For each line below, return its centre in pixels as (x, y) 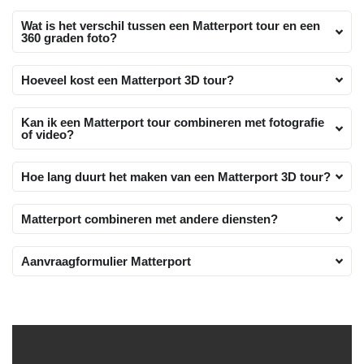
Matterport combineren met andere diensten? (149, 219)
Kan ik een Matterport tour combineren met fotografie (173, 123)
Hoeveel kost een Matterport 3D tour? (128, 80)
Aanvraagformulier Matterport (106, 262)
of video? (48, 135)
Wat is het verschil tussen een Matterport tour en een (171, 26)
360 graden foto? (69, 38)
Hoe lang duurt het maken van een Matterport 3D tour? (176, 177)
